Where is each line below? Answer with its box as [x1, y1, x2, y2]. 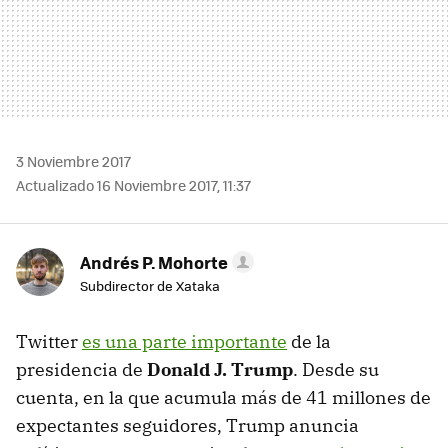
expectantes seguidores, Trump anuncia [16, 413, 359, 437]
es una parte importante [82, 329, 287, 353]
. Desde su [293, 357, 379, 381]
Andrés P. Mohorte [80, 249, 228, 274]
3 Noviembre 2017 [16, 150, 131, 171]
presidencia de [16, 357, 147, 381]
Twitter [16, 329, 82, 353]
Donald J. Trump [147, 357, 293, 381]
